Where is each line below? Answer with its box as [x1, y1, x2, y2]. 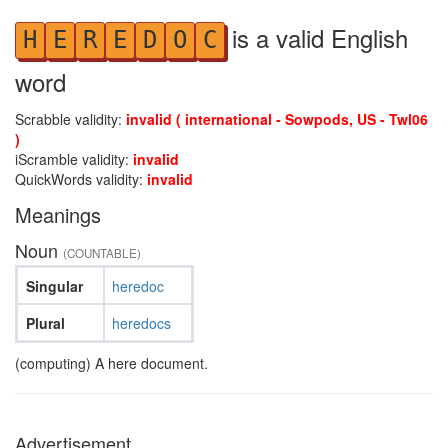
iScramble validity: [15, 149, 133, 169]
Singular [25, 275, 83, 296]
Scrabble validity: [15, 109, 126, 129]
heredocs [112, 312, 171, 333]
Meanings [15, 200, 101, 229]
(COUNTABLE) [63, 245, 141, 261]
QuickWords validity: [15, 169, 147, 189]
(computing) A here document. [15, 353, 208, 373]
